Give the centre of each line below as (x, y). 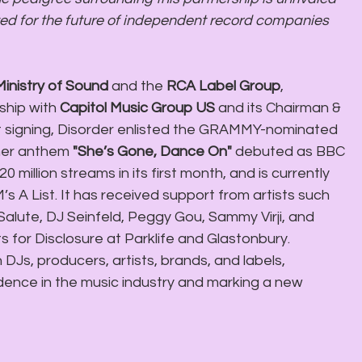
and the (137, 86)
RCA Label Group (223, 86)
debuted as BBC (292, 151)
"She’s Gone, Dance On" (154, 151)
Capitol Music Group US (139, 107)
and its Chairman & (281, 107)
